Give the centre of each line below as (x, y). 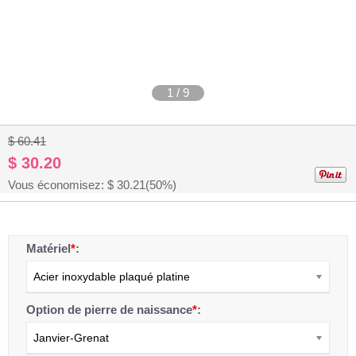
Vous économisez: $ (62, 185)
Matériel (48, 248)
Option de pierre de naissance (109, 310)
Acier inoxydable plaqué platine (112, 277)
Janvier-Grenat (71, 338)
